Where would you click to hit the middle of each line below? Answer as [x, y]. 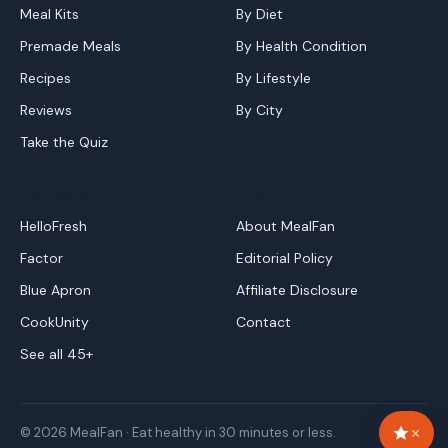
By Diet [259, 14]
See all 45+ [56, 354]
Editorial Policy [284, 258]
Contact [263, 322]
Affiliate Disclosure [297, 290]
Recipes [45, 78]
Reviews [46, 110]
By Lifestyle [273, 78]
